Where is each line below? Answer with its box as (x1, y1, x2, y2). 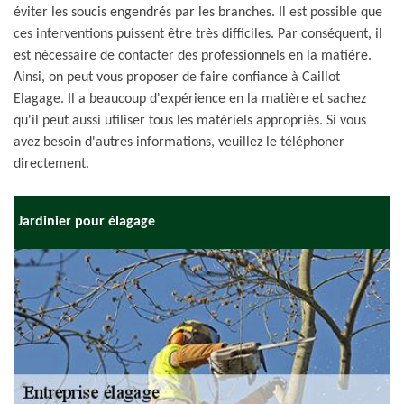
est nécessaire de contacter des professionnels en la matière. (14, 49, 372, 63)
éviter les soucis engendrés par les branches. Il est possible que (14, 5, 382, 20)
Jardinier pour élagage (18, 215, 155, 229)
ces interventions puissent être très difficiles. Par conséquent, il (14, 27, 382, 41)
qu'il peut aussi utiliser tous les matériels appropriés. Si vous (14, 114, 366, 128)
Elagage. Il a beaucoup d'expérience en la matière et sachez (14, 92, 366, 106)
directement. (14, 157, 89, 171)
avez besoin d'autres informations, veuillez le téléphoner (14, 135, 344, 150)
